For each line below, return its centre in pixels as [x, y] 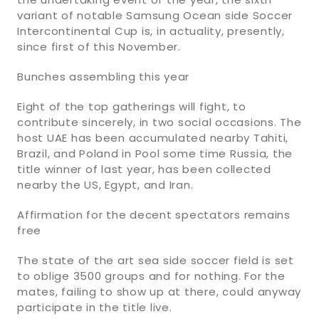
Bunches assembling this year [103, 76]
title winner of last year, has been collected [144, 169]
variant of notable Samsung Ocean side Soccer [155, 15]
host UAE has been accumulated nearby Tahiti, [153, 137]
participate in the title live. [95, 307]
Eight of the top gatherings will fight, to [132, 106]
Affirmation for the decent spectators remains [154, 214]
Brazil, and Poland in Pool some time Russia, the [155, 153]
